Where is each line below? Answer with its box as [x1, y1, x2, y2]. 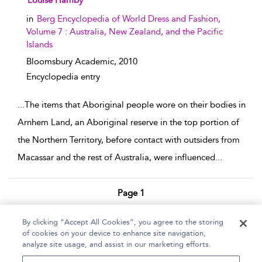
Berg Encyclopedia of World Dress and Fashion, [37, 13, 220, 24]
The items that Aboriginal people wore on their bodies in [25, 99, 246, 110]
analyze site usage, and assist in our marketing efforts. [22, 240, 212, 249]
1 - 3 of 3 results [100, 209, 162, 219]
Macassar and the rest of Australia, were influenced [18, 152, 215, 163]
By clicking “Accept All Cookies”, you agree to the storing [22, 218, 224, 226]
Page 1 [118, 188, 144, 198]
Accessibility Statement [130, 234, 221, 244]
